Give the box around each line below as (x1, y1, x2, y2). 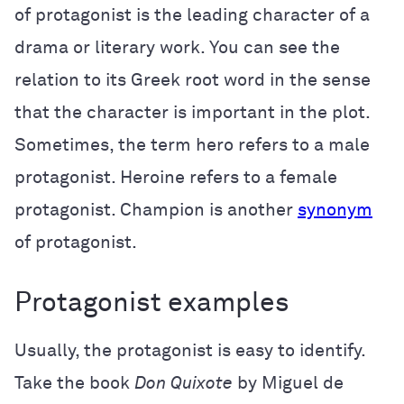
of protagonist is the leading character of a (14, 6, 370, 24)
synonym (298, 201, 372, 219)
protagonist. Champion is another (14, 201, 298, 219)
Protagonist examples (14, 290, 289, 317)
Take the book (14, 374, 134, 392)
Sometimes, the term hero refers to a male (14, 136, 370, 154)
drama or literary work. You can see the (14, 39, 340, 57)
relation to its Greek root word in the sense (14, 71, 371, 89)
